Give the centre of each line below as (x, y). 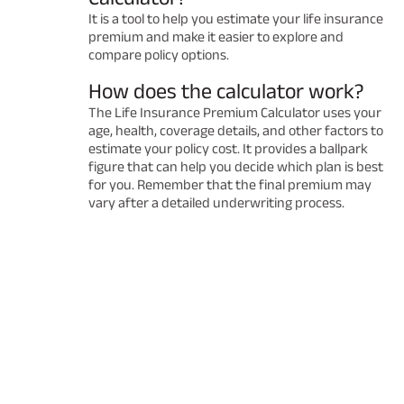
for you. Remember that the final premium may (230, 184)
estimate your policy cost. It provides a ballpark (228, 148)
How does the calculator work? (226, 91)
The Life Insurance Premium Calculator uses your (235, 112)
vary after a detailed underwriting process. (216, 202)
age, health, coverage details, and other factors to (236, 130)
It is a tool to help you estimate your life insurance (236, 18)
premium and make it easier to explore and (216, 37)
